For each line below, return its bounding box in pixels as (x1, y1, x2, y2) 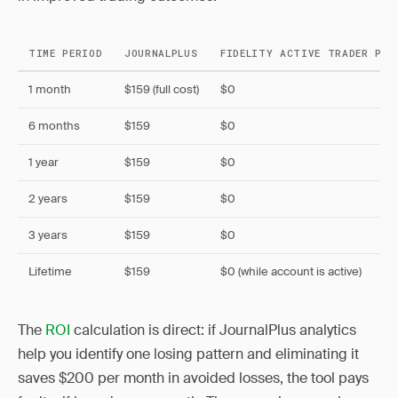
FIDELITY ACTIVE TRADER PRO (220, 46, 396, 60)
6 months (28, 118, 80, 133)
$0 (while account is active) (220, 264, 362, 279)
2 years (28, 191, 68, 206)
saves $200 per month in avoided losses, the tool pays (18, 369, 369, 387)
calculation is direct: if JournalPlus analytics (70, 321, 356, 339)
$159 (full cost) (124, 82, 199, 97)
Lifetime (28, 264, 72, 279)
